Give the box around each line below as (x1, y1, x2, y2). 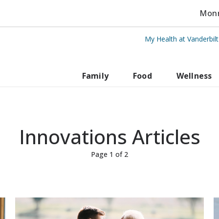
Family (82, 70, 109, 81)
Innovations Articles (19, 123, 200, 150)
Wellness (176, 70, 212, 81)
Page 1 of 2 (91, 149, 128, 159)
